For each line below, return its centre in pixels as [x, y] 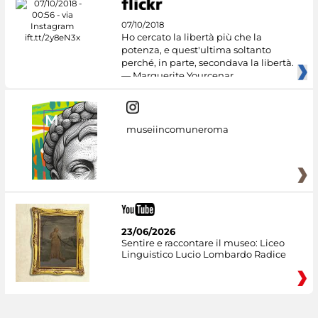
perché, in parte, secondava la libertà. [207, 63]
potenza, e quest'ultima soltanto [196, 50]
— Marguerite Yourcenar [177, 76]
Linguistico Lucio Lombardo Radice [203, 254]
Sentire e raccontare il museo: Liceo [203, 242]
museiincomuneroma [177, 129]
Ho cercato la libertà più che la [191, 37]
